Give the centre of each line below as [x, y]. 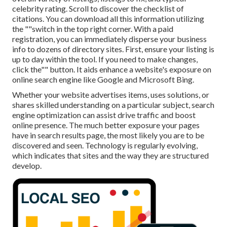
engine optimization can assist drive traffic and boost [104, 115]
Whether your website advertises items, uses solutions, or [111, 95]
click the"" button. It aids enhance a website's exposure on [112, 69]
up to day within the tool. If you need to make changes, [105, 59]
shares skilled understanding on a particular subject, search [113, 105]
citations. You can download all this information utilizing [108, 19]
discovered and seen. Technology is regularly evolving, [105, 145]
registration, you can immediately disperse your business [109, 39]
